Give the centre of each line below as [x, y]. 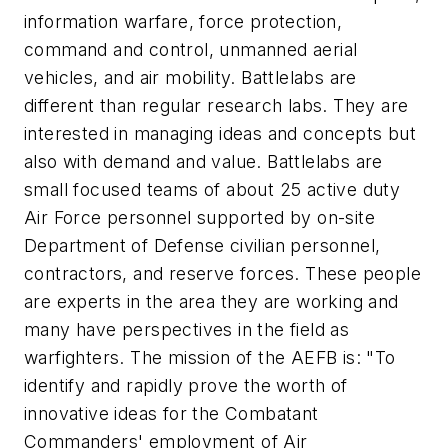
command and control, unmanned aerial [191, 49]
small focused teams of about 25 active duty [212, 189]
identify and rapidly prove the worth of [186, 385]
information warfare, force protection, [183, 21]
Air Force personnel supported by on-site [199, 217]
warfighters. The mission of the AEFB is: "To [210, 357]
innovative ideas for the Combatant [171, 413]
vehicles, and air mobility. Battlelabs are [190, 77]
